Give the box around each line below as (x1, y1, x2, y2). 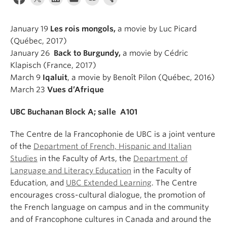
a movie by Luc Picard (118, 24, 197, 33)
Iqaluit (43, 73, 67, 82)
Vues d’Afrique (47, 85, 106, 94)
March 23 (10, 85, 47, 94)
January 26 (10, 49, 52, 58)
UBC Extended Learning (66, 178, 152, 187)
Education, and (10, 178, 66, 187)
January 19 (10, 24, 50, 33)
